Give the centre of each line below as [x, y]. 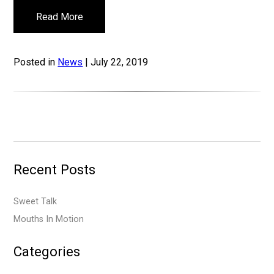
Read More [59, 17]
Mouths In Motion [49, 220]
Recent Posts [55, 170]
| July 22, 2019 [116, 62]
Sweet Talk [35, 202]
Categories [47, 252]
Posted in [36, 62]
